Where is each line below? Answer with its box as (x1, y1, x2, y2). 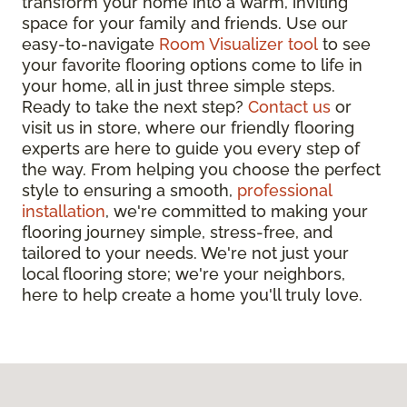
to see (318, 34, 371, 54)
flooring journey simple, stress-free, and (22, 222, 333, 242)
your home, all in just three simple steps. (22, 75, 335, 95)
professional (237, 180, 332, 200)
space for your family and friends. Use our (22, 13, 348, 33)
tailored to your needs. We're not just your (22, 243, 349, 263)
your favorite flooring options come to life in (22, 55, 362, 74)
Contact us (248, 96, 331, 116)
